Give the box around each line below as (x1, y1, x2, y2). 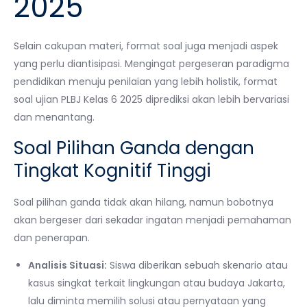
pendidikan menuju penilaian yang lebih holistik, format (14, 74, 278, 88)
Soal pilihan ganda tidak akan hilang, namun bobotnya (14, 195, 273, 209)
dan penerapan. (14, 230, 90, 245)
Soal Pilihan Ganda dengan (14, 135, 254, 160)
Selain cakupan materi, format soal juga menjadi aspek (14, 38, 278, 53)
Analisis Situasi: (28, 258, 107, 272)
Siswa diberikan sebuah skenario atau (107, 258, 288, 272)
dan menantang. (14, 110, 95, 124)
